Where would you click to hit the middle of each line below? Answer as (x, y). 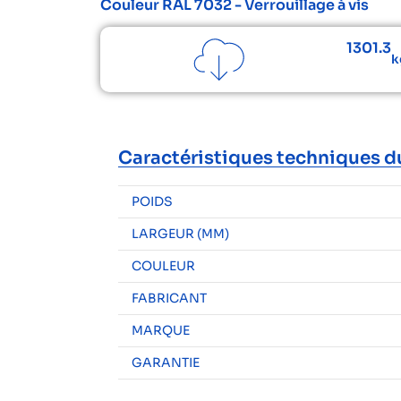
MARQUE (161, 330)
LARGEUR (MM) (180, 234)
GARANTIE (166, 363)
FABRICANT (169, 298)
